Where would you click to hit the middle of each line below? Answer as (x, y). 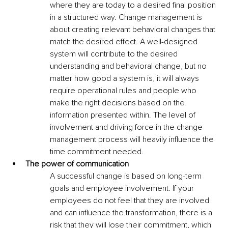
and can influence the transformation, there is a (132, 212)
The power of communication (77, 164)
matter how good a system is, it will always (125, 78)
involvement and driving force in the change (127, 127)
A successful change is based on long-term (127, 176)
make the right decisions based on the (118, 103)
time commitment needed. (98, 151)
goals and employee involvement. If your (123, 188)
